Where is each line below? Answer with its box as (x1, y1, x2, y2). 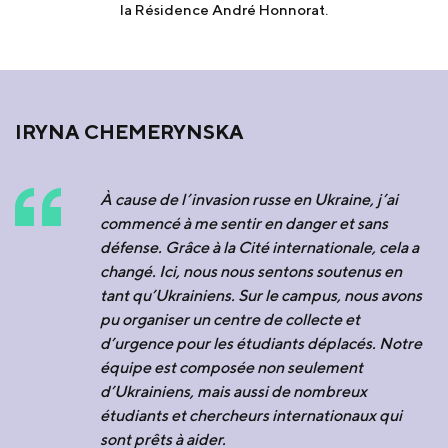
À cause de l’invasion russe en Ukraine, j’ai (100, 190, 398, 210)
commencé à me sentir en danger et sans (100, 214, 388, 234)
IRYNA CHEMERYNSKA (15, 120, 244, 144)
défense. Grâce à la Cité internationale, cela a (100, 238, 419, 258)
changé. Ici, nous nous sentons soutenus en (100, 262, 402, 282)
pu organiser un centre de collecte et (100, 310, 360, 330)
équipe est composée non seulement (100, 358, 363, 378)
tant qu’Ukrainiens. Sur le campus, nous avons (100, 286, 422, 306)
